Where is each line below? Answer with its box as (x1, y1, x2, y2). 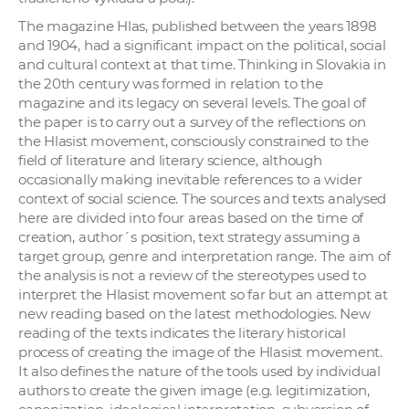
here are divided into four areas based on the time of (18, 209, 364, 227)
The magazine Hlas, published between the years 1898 (18, 17, 377, 36)
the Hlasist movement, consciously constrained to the (18, 132, 369, 151)
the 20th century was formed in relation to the (18, 75, 323, 93)
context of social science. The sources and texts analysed (18, 190, 387, 208)
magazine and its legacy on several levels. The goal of (18, 94, 366, 112)
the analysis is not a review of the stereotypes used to (18, 267, 366, 285)
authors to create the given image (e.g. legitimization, (18, 382, 370, 400)
